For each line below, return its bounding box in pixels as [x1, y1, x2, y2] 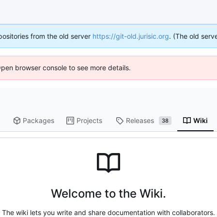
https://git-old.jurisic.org [93, 32, 169, 40]
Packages [23, 116, 55, 125]
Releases [126, 116, 155, 125]
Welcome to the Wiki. [51, 186, 166, 201]
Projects [77, 116, 103, 125]
